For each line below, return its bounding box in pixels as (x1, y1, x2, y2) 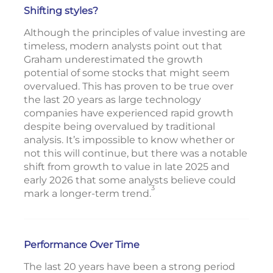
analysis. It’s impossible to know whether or (24, 134, 235, 146)
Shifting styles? (24, 5, 98, 16)
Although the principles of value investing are (24, 27, 246, 38)
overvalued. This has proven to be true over (24, 80, 233, 92)
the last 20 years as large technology (24, 94, 201, 105)
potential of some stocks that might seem (24, 67, 230, 79)
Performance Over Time (24, 239, 140, 250)
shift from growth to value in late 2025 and (24, 161, 230, 172)
